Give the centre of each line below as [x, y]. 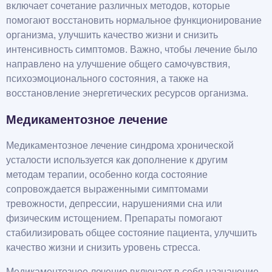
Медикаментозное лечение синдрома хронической [120, 146]
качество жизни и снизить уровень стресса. [103, 248]
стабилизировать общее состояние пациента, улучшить [131, 233]
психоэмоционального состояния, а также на [107, 79]
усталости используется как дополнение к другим [117, 160]
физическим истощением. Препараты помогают [114, 219]
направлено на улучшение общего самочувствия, [118, 64]
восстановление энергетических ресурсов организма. [127, 93]
